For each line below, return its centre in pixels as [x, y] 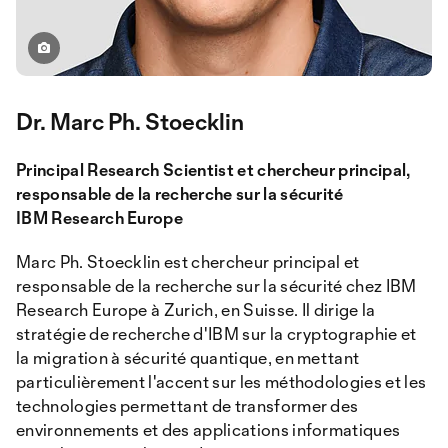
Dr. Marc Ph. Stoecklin [130, 121]
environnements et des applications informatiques [208, 429]
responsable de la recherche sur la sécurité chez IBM [216, 285]
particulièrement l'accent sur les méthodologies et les [221, 381]
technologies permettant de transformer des [187, 405]
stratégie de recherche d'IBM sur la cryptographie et [216, 333]
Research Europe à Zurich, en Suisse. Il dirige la [196, 309]
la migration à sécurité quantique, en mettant [188, 357]
